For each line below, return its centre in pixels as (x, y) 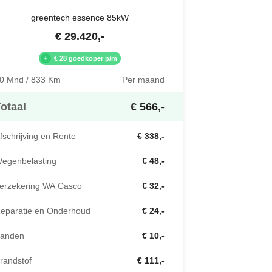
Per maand (143, 80)
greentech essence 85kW (80, 18)
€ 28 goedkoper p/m (85, 59)
